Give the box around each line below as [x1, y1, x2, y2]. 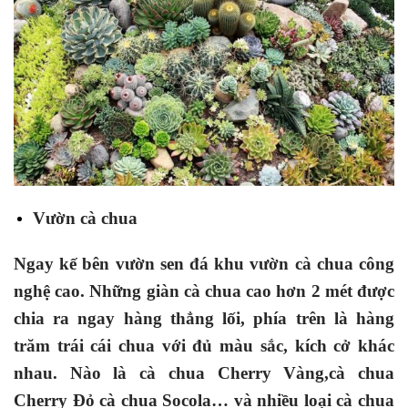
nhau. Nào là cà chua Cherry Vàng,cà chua [14, 363, 394, 383]
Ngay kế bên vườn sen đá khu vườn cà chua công [14, 254, 394, 274]
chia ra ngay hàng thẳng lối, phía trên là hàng [14, 309, 394, 329]
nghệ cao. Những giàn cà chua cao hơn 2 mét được [14, 281, 394, 301]
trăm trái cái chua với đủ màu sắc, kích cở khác [14, 336, 394, 356]
